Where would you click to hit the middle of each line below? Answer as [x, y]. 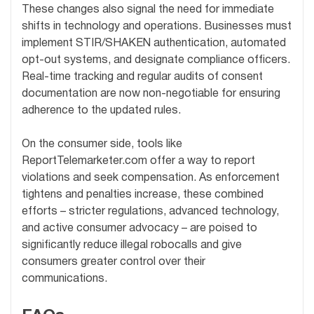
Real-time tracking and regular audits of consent [142, 77]
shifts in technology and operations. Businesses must [157, 27]
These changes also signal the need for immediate [148, 10]
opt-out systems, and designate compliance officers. [156, 61]
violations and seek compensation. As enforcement [151, 178]
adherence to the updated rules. [101, 111]
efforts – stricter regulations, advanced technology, [150, 212]
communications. [64, 279]
